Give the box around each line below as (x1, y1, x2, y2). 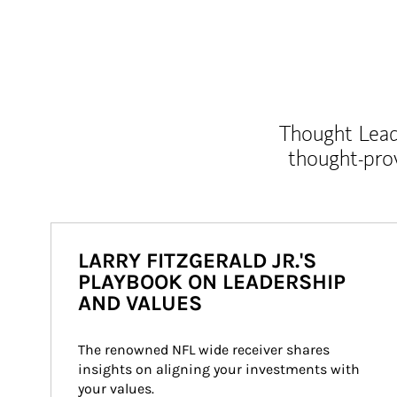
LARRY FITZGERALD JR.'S (78, 248, 316, 273)
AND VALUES (78, 291, 202, 315)
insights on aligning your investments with (78, 361, 363, 378)
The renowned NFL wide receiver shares (78, 341, 333, 358)
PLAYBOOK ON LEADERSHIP (78, 269, 346, 294)
